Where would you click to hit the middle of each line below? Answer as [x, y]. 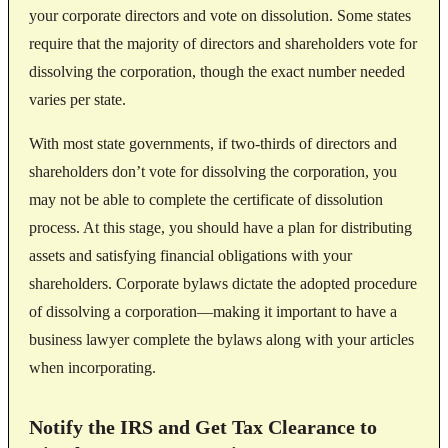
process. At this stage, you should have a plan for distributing [220, 227]
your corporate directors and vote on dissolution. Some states [220, 15]
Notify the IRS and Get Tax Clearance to [203, 426]
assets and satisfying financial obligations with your [190, 255]
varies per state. [77, 99]
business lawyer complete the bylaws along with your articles [221, 339]
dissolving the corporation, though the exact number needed [217, 71]
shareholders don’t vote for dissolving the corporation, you [213, 171]
